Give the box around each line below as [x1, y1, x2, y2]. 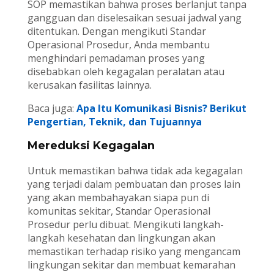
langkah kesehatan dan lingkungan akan [27, 231, 215, 245]
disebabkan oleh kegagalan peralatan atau [27, 65, 224, 79]
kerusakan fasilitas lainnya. [27, 78, 152, 92]
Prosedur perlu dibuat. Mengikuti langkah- [27, 218, 224, 232]
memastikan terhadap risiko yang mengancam [27, 245, 240, 259]
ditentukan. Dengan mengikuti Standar [27, 24, 206, 39]
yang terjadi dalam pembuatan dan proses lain [27, 177, 240, 191]
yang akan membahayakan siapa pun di [27, 191, 209, 205]
